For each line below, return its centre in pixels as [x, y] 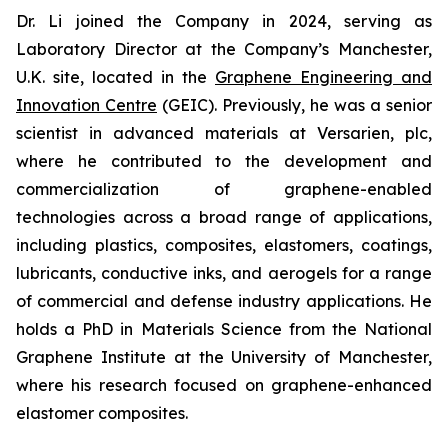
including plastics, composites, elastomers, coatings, [224, 245]
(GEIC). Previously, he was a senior [294, 105]
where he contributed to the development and [224, 161]
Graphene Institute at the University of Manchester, [224, 357]
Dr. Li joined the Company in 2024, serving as [224, 21]
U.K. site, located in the [115, 77]
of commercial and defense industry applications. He [224, 301]
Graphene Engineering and [323, 77]
